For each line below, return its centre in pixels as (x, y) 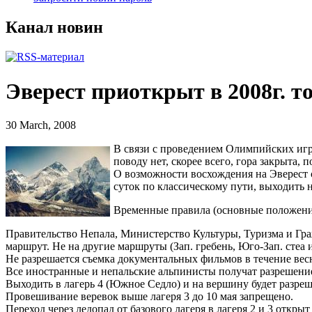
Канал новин (54, 28)
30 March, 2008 (41, 125)
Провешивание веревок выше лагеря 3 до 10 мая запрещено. (149, 297)
